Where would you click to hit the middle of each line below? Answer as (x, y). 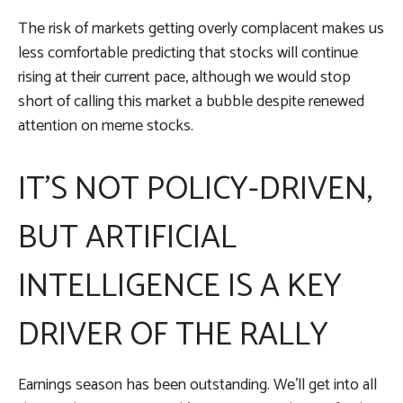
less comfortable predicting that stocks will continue (188, 53)
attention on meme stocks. (106, 125)
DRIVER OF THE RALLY (173, 335)
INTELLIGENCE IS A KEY (180, 286)
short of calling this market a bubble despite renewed (191, 101)
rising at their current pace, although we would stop (184, 77)
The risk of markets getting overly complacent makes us (201, 28)
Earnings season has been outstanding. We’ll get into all (197, 385)
